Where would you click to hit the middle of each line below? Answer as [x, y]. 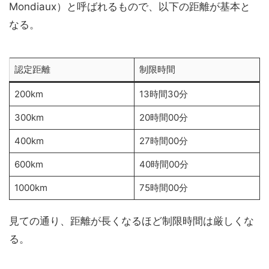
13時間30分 [163, 94]
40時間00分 [164, 164]
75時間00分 [163, 188]
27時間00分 [163, 141]
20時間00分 [163, 117]
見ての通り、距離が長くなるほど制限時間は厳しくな [131, 221]
